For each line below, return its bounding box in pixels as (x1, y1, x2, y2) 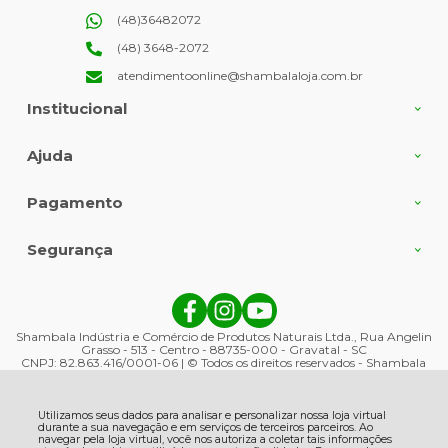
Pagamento (26, 193, 123, 213)
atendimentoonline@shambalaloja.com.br (116, 68, 363, 84)
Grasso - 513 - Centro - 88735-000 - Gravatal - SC (80, 342, 367, 358)
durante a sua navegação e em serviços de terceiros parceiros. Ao (37, 421, 373, 434)
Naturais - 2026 (178, 368, 269, 384)
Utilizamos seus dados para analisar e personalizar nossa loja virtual (37, 409, 386, 422)
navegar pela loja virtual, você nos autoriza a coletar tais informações (37, 433, 392, 446)
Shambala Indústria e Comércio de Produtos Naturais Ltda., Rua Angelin (15, 329, 432, 345)
